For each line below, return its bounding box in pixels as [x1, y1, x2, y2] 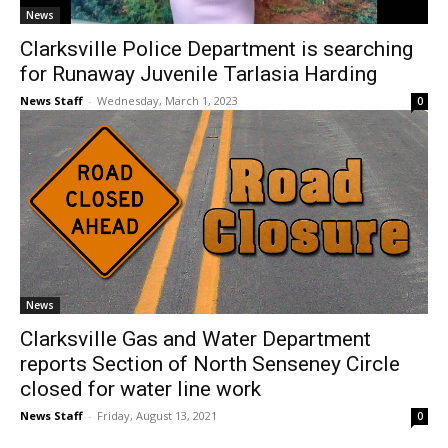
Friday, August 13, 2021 [97, 408, 217, 424]
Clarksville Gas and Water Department [20, 327, 371, 352]
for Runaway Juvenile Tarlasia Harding [20, 62, 377, 87]
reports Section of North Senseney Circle [20, 352, 400, 377]
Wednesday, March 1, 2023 [97, 93, 238, 109]
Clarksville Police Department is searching [20, 37, 413, 62]
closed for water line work [20, 377, 261, 402]
